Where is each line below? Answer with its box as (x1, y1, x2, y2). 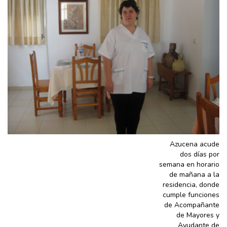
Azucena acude (170, 139, 219, 149)
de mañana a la (169, 169, 219, 179)
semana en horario (159, 159, 219, 169)
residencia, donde (163, 179, 219, 190)
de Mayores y (176, 210, 219, 220)
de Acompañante (164, 200, 219, 210)
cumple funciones (163, 190, 219, 200)
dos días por (180, 149, 219, 159)
